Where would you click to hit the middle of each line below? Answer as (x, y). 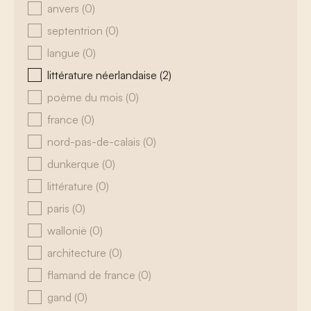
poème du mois (86, 97)
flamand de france (93, 275)
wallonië (68, 230)
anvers (65, 8)
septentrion (76, 31)
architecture (78, 253)
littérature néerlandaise (103, 75)
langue (65, 53)
